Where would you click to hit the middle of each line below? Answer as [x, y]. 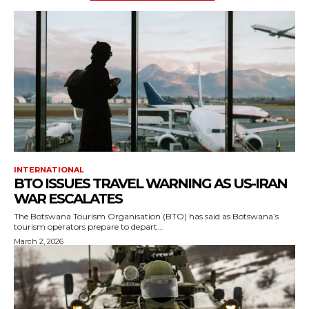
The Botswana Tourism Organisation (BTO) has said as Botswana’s [146, 217]
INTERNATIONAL [49, 170]
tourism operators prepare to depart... [89, 227]
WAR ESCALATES [68, 199]
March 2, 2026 [39, 242]
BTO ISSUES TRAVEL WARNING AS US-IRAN [150, 184]
